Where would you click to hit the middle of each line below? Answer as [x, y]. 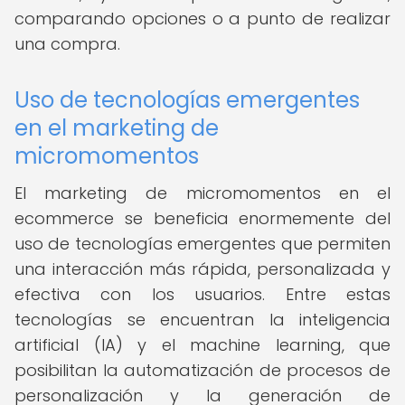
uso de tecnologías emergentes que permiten [202, 244]
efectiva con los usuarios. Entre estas [202, 294]
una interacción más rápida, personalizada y [202, 269]
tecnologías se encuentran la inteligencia [202, 320]
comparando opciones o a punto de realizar [202, 19]
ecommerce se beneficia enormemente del [202, 218]
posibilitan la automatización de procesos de [202, 370]
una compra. [67, 44]
